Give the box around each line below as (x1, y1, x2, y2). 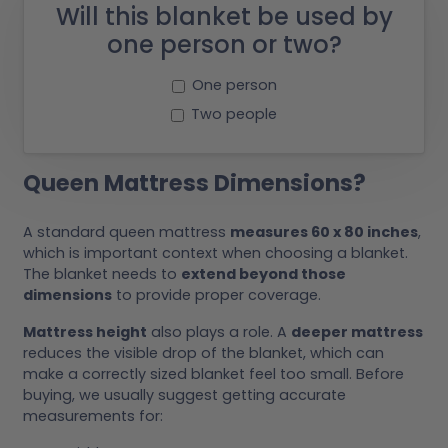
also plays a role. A (147, 321, 291, 342)
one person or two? (106, 27, 342, 61)
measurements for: (23, 405, 163, 426)
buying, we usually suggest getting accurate (23, 384, 346, 405)
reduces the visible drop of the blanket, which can (23, 342, 384, 363)
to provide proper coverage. (112, 284, 321, 305)
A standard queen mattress (23, 221, 230, 242)
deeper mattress (291, 321, 423, 342)
